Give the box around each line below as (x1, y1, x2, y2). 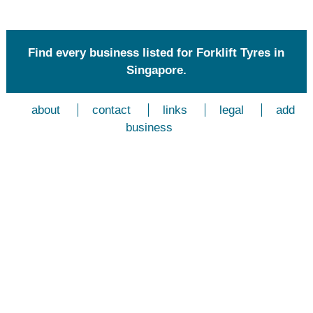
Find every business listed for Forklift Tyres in (28, 46, 285, 59)
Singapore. (126, 64, 187, 77)
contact (92, 103, 131, 117)
